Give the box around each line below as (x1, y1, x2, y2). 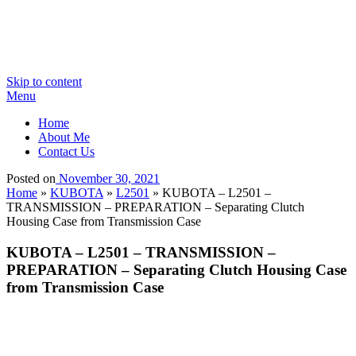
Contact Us (38, 145, 95, 158)
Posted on (6, 172, 56, 185)
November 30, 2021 (59, 172, 160, 185)
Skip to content (6, 75, 82, 88)
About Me (38, 130, 90, 144)
